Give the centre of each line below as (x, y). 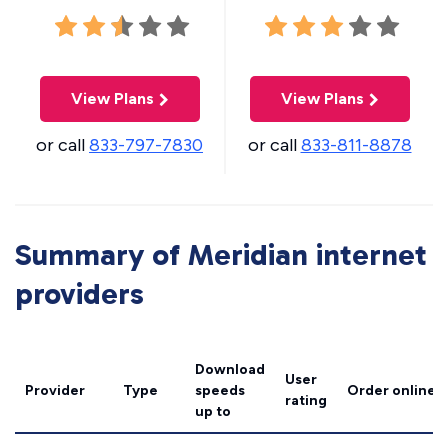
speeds (220, 391)
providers (79, 294)
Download (230, 370)
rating (306, 401)
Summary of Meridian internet (221, 255)
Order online (391, 391)
